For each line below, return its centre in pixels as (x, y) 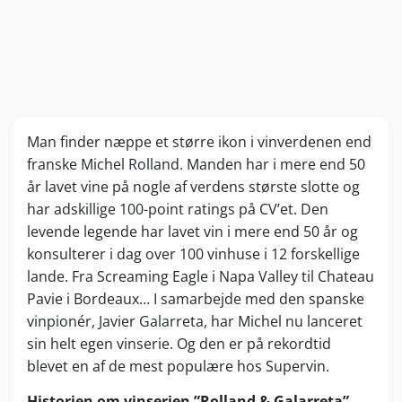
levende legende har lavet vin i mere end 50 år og (192, 231)
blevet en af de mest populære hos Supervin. (178, 366)
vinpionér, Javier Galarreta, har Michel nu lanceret (195, 321)
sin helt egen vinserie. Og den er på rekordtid (179, 343)
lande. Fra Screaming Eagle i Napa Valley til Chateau (201, 276)
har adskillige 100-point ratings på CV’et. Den (178, 209)
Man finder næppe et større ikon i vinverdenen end (199, 141)
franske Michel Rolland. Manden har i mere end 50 (196, 164)
